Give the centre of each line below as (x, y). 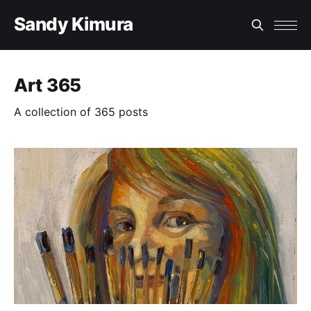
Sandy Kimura (74, 24)
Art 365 (48, 85)
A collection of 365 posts (81, 112)
